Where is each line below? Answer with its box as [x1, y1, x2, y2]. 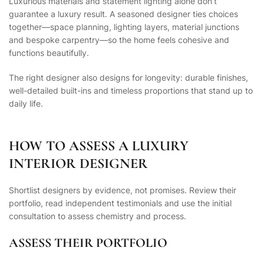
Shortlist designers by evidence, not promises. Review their [9, 185, 236, 196]
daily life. [9, 98, 43, 109]
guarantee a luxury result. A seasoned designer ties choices [9, 9, 238, 19]
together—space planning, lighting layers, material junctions [9, 22, 239, 32]
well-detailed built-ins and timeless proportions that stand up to [9, 85, 253, 96]
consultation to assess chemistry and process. [9, 211, 186, 222]
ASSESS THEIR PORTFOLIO [9, 235, 167, 251]
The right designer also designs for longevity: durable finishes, [9, 72, 248, 83]
